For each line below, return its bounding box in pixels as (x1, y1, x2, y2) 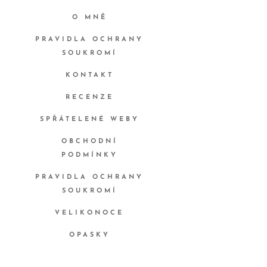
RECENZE (65, 94, 114, 101)
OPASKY (69, 232, 110, 239)
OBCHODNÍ (61, 138, 118, 145)
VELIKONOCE (55, 210, 124, 217)
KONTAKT (65, 72, 114, 79)
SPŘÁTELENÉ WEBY (39, 116, 139, 123)
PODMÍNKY (61, 152, 118, 159)
